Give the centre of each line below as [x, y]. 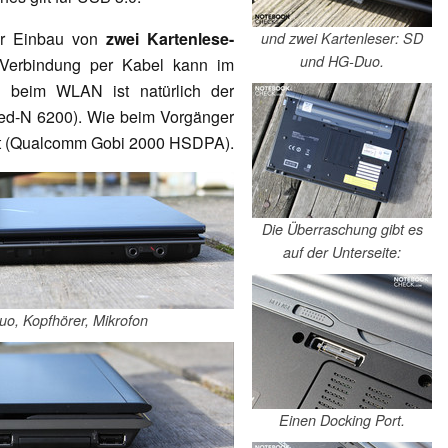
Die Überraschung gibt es [342, 229]
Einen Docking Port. [342, 420]
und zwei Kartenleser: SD [342, 38]
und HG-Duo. [342, 61]
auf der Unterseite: [342, 252]
